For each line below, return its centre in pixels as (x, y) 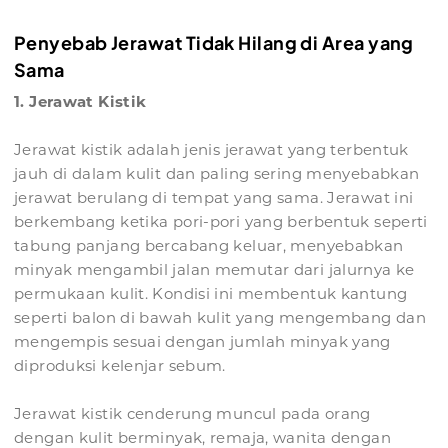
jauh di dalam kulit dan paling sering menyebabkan (217, 174)
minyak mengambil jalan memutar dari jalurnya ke (214, 270)
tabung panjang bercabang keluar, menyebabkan (209, 246)
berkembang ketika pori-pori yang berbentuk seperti (221, 222)
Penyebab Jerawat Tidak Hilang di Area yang (214, 43)
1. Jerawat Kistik (80, 102)
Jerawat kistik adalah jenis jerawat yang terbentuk (211, 150)
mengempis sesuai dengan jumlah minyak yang (202, 342)
